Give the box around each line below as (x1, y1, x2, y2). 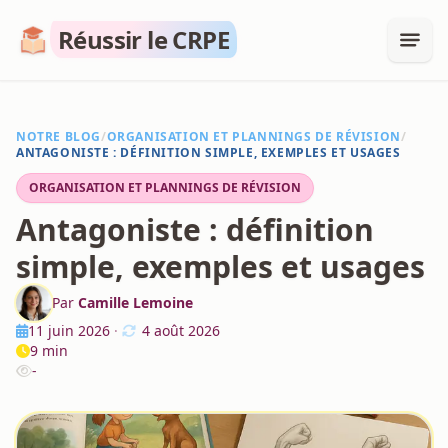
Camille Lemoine (78, 293, 193, 312)
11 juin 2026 (28, 321, 110, 340)
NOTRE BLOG (16, 128, 101, 145)
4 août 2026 (142, 321, 220, 340)
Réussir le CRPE (58, 23, 229, 56)
